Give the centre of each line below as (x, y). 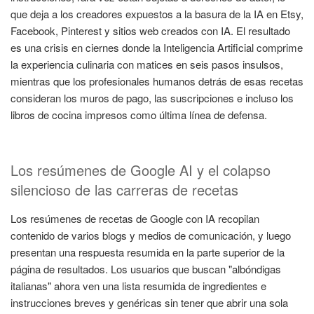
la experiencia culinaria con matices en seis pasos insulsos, (147, 64)
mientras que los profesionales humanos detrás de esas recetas (157, 81)
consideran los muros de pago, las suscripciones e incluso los (152, 98)
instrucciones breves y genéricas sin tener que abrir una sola (149, 302)
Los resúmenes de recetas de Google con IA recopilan (135, 218)
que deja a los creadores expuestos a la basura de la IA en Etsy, (157, 14)
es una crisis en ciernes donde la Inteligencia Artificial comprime (157, 48)
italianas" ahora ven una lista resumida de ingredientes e (138, 285)
